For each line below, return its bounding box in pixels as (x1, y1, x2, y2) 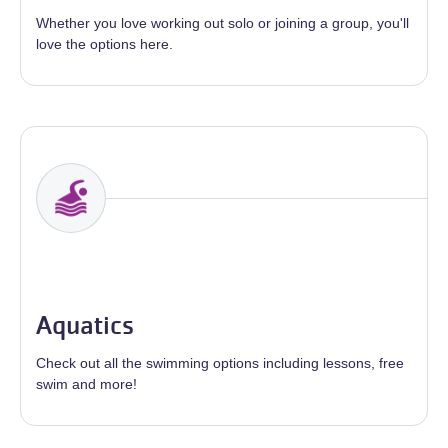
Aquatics (36, 309, 134, 342)
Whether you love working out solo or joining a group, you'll (36, 15, 409, 32)
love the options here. (36, 36, 173, 53)
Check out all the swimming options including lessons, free (36, 355, 404, 372)
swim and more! (36, 376, 137, 393)
